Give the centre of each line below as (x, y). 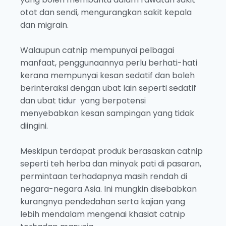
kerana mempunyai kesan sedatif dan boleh (107, 76)
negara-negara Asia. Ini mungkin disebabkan (109, 189)
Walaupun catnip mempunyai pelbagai (97, 50)
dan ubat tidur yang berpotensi (83, 101)
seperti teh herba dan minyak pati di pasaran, (111, 164)
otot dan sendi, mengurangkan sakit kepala (106, 13)
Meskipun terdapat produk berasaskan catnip (111, 151)
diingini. (34, 126)
